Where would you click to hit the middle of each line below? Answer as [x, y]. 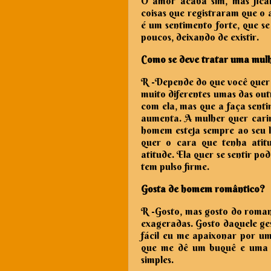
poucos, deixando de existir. [201, 37]
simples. [157, 259]
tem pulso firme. [175, 166]
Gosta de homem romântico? [203, 188]
